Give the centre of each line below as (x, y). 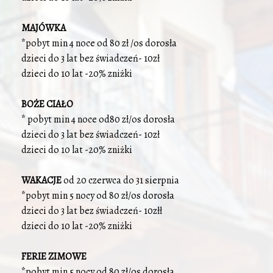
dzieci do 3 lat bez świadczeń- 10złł (92, 211)
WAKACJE (41, 180)
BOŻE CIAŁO (47, 104)
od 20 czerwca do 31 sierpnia (121, 180)
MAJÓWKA (44, 28)
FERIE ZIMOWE (54, 257)
